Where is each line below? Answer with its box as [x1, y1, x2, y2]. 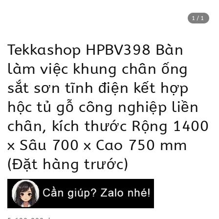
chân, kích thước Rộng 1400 [7, 117, 209, 135]
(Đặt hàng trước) [7, 155, 129, 173]
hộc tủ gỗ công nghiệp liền [7, 98, 199, 116]
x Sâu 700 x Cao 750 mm [7, 136, 187, 154]
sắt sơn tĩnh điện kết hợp [7, 79, 189, 97]
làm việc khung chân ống [7, 60, 188, 78]
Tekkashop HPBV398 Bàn [7, 41, 184, 59]
